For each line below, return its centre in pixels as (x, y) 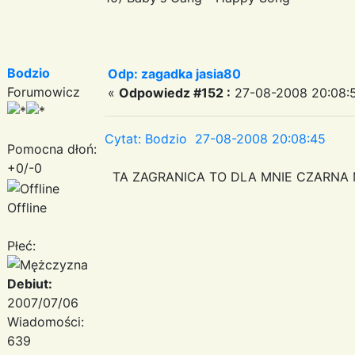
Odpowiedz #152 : (175, 92)
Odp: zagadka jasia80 (174, 73)
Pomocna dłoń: (52, 149)
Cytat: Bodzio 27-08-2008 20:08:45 (215, 138)
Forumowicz (44, 92)
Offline (27, 207)
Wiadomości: (46, 321)
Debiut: (30, 283)
